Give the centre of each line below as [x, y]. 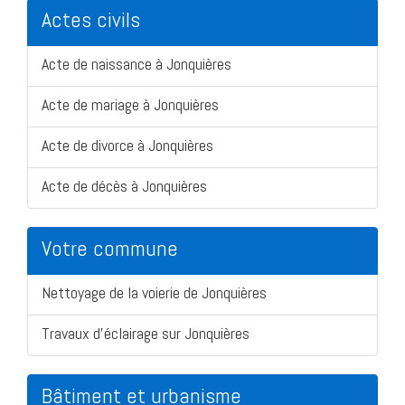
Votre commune [110, 248]
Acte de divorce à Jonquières [127, 145]
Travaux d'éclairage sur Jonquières [146, 333]
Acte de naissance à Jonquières [137, 63]
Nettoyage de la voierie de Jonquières [154, 292]
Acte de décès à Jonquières [124, 185]
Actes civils [91, 19]
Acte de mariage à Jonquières [130, 104]
